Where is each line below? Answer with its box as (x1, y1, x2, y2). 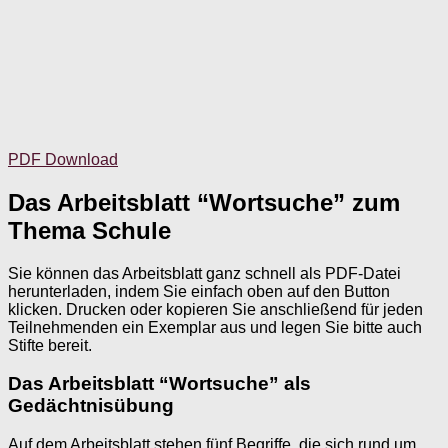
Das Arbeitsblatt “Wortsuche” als (8, 373, 311, 395)
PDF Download (8, 150, 118, 168)
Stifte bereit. (8, 336, 92, 354)
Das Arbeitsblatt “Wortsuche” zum (8, 188, 400, 216)
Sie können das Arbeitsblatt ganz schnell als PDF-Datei (8, 264, 401, 282)
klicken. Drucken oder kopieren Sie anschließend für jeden (8, 300, 423, 318)
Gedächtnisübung (8, 395, 174, 417)
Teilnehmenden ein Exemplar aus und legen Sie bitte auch (8, 318, 422, 336)
